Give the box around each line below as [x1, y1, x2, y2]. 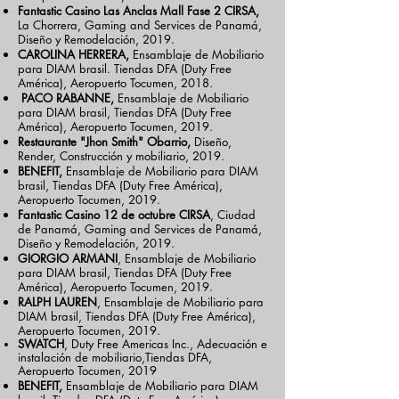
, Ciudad [210, 207, 256, 223]
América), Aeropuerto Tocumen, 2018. [18, 75, 213, 91]
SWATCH [18, 336, 64, 352]
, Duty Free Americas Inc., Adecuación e [64, 336, 267, 352]
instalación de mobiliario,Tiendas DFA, [18, 349, 212, 365]
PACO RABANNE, [18, 90, 114, 106]
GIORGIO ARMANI [18, 250, 118, 266]
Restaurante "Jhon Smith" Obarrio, [18, 134, 191, 150]
